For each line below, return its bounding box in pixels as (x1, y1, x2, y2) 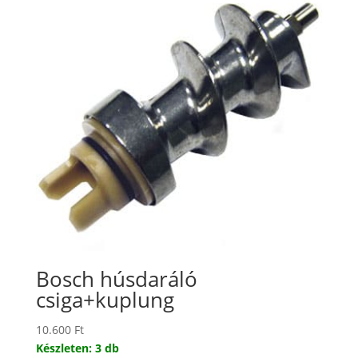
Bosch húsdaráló (35, 264, 197, 293)
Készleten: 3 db (35, 340, 119, 356)
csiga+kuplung (35, 284, 174, 314)
